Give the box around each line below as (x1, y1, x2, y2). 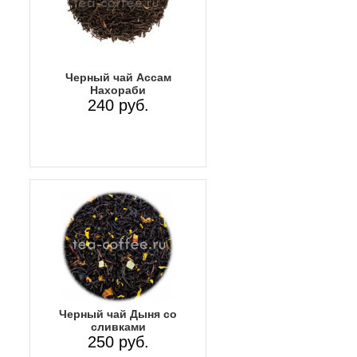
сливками (90, 320, 146, 334)
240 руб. (87, 96, 149, 114)
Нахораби (90, 83, 146, 96)
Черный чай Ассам (65, 70, 171, 84)
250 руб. (87, 333, 149, 351)
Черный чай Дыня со (59, 308, 177, 321)
